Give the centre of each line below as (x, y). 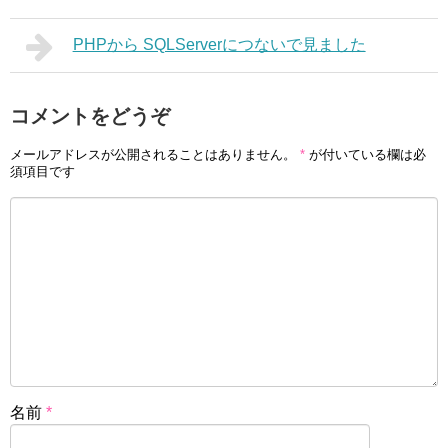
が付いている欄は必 (365, 155)
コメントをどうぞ (90, 115)
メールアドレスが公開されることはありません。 (153, 155)
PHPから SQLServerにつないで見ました (219, 44)
